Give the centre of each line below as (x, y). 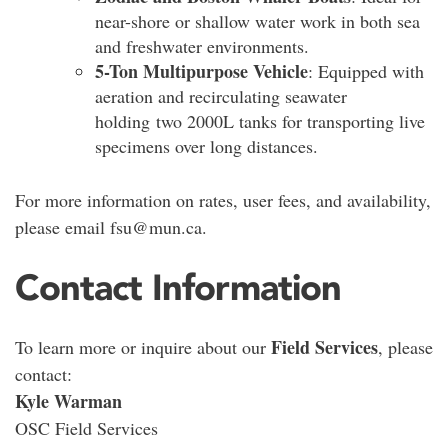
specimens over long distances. (206, 145)
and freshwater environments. (202, 45)
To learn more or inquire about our (143, 346)
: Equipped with (366, 70)
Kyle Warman (68, 400)
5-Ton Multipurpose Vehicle (201, 70)
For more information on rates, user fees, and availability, (223, 199)
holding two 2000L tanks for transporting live (260, 120)
